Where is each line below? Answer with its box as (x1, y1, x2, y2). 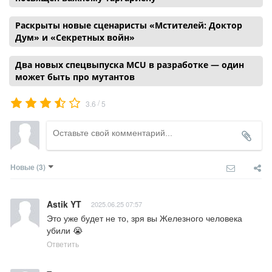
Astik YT (47, 198, 84, 211)
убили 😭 (47, 224, 83, 237)
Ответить (47, 239, 79, 250)
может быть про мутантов (15, 71, 135, 83)
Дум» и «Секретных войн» (15, 32, 135, 44)
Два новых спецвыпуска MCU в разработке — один (15, 59, 244, 71)
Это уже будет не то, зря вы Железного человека (47, 212, 242, 225)
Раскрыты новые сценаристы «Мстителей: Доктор (15, 19, 242, 32)
